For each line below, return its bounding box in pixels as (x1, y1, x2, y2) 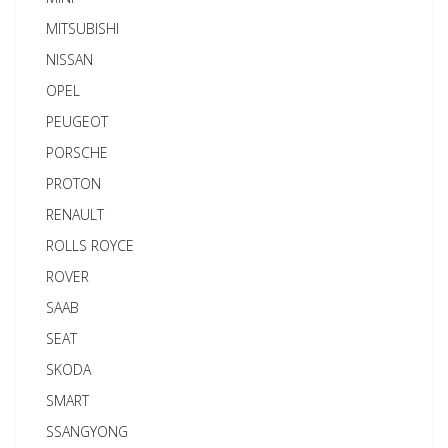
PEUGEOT (46, 112, 109, 132)
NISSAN (46, 50, 94, 70)
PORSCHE (46, 143, 109, 163)
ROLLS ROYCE (46, 236, 135, 256)
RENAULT (46, 205, 105, 225)
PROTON (46, 174, 102, 194)
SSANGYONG (46, 422, 129, 442)
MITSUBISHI (46, 19, 120, 39)
